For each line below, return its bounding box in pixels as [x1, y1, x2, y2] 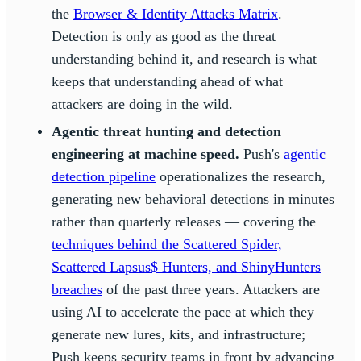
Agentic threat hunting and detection [52, 122, 281, 139]
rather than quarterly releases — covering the [52, 213, 316, 230]
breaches [52, 280, 102, 297]
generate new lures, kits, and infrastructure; [52, 326, 305, 342]
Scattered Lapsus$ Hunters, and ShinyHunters [52, 258, 321, 275]
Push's [239, 145, 284, 162]
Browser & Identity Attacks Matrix [73, 5, 278, 22]
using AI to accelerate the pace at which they [52, 303, 314, 320]
